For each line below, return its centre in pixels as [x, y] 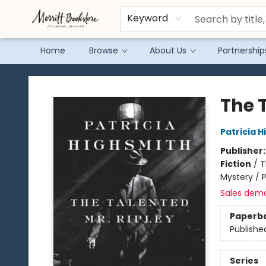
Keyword [147, 18]
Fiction [235, 164]
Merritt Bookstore [44, 75]
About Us [168, 50]
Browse [104, 50]
